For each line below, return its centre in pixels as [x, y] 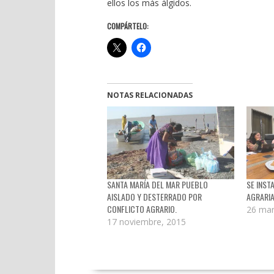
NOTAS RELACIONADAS [150, 95]
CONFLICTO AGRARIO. [142, 209]
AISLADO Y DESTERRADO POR [154, 197]
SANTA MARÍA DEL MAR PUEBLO [157, 185]
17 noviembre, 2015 [146, 222]
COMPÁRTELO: [128, 26]
